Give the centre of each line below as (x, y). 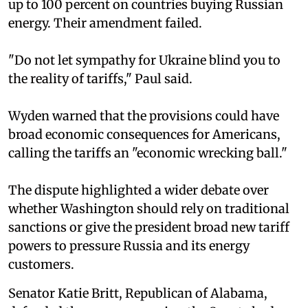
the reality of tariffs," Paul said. (100, 79)
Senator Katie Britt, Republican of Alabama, (138, 294)
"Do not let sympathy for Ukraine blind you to (144, 60)
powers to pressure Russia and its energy (129, 246)
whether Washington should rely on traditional (149, 209)
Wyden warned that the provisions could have (144, 116)
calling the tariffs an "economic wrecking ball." (148, 153)
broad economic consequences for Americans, (144, 135)
